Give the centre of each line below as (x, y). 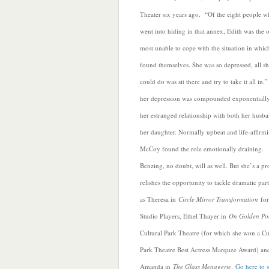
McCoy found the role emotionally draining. (202, 149)
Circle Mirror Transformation (218, 199)
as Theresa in (159, 199)
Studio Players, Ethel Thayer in (184, 216)
